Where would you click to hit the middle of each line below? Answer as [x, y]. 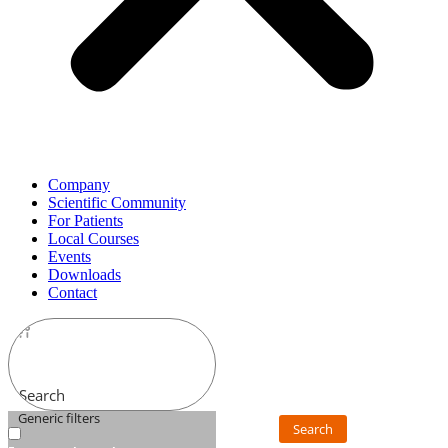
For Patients [85, 220]
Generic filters [59, 418]
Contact [72, 292]
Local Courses [93, 238]
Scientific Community [117, 202]
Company [79, 184]
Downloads [84, 274]
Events [69, 256]
